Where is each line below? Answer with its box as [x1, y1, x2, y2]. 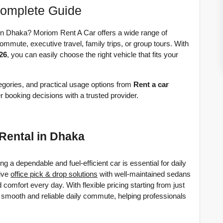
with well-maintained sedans [98, 170, 191, 178]
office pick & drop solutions [10, 170, 98, 178]
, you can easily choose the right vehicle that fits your [7, 51, 178, 59]
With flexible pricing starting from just [66, 181, 185, 189]
